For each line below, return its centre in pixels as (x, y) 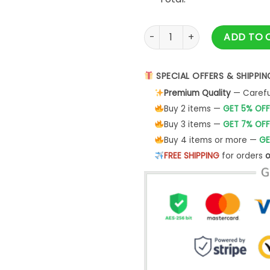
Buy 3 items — (193, 125)
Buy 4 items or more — (211, 140)
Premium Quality (197, 93)
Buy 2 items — (193, 109)
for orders (242, 156)
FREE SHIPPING (191, 156)
